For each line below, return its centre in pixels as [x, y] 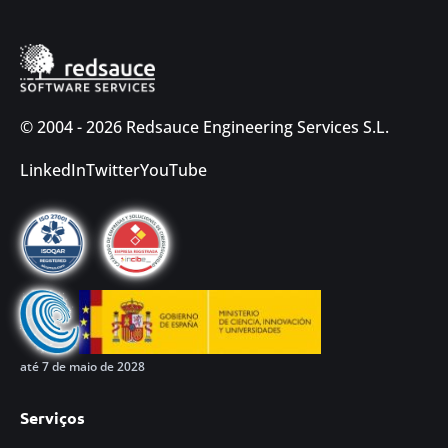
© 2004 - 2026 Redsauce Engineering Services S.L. [204, 127]
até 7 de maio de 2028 [82, 367]
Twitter [113, 170]
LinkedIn [53, 170]
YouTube [173, 170]
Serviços [52, 418]
